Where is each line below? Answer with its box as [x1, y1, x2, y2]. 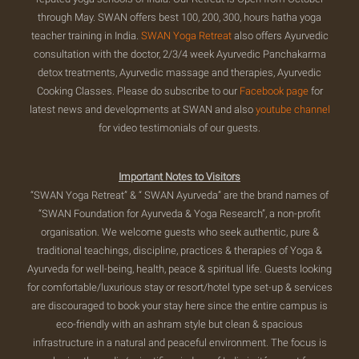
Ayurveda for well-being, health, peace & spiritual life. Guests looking [27, 263, 332, 275]
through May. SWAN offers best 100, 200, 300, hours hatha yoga [38, 11, 321, 23]
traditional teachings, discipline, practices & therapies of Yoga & [37, 244, 322, 256]
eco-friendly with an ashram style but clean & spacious [56, 318, 303, 330]
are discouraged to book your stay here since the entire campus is [31, 300, 328, 312]
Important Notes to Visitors [119, 171, 240, 183]
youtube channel [255, 103, 330, 115]
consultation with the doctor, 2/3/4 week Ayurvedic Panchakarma [33, 48, 326, 60]
